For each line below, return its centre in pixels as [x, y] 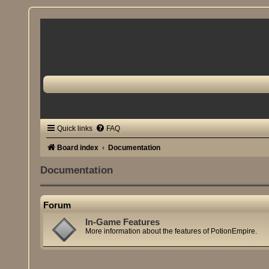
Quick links [75, 128]
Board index [78, 148]
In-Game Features [123, 222]
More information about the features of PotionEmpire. [171, 231]
